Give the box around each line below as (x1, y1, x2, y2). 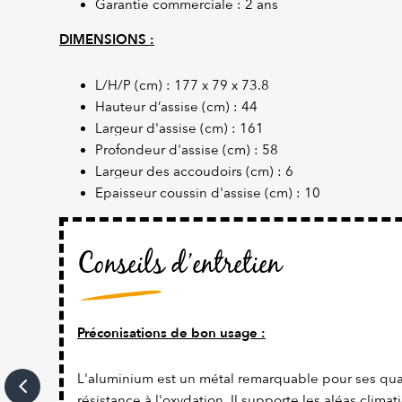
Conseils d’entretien (77, 243, 281, 288)
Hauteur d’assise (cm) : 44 (95, 99, 258, 116)
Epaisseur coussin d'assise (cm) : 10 (95, 185, 320, 202)
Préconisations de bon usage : (77, 324, 266, 343)
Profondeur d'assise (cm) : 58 (95, 142, 278, 159)
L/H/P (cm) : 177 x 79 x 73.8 (95, 77, 269, 94)
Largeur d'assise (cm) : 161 (95, 120, 264, 137)
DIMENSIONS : (59, 31, 154, 49)
